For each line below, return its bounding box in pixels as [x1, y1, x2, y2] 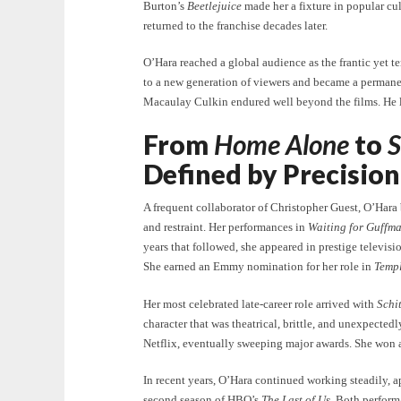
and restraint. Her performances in [143, 220, 308, 234]
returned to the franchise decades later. [143, 18, 328, 32]
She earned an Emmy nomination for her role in [143, 260, 374, 273]
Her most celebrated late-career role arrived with [143, 296, 377, 311]
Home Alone [214, 128, 349, 160]
